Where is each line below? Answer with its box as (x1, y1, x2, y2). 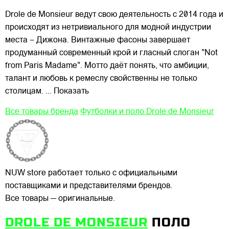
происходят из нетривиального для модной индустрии (5, 23, 211, 32)
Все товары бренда (5, 107, 78, 116)
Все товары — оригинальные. (5, 194, 115, 203)
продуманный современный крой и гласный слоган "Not (5, 49, 218, 57)
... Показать (45, 87, 89, 96)
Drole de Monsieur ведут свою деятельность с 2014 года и (5, 10, 223, 19)
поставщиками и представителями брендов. (5, 181, 172, 190)
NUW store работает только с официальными (5, 169, 177, 177)
